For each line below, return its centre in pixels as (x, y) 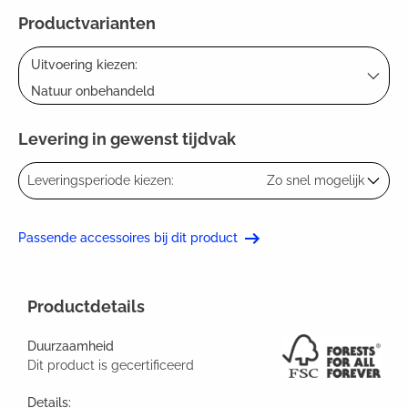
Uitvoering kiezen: (84, 65)
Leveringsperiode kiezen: (101, 181)
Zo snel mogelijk (316, 181)
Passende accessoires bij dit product (128, 238)
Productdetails (86, 307)
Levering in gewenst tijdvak (127, 139)
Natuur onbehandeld (93, 92)
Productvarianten (87, 24)
